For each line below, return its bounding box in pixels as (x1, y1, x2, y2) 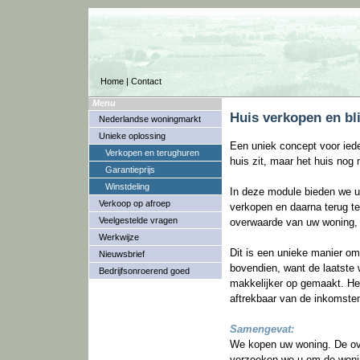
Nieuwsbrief (99, 249, 145, 259)
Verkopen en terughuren (105, 148, 199, 157)
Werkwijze (99, 232, 139, 242)
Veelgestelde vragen (99, 215, 178, 225)
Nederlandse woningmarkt (99, 114, 201, 124)
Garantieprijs (105, 165, 155, 174)
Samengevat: (230, 323, 294, 335)
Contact (131, 76, 162, 86)
